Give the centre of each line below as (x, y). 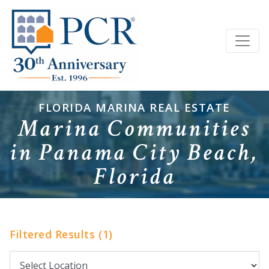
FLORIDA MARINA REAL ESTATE (134, 107)
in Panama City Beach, (134, 153)
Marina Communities (134, 129)
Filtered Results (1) (61, 234)
